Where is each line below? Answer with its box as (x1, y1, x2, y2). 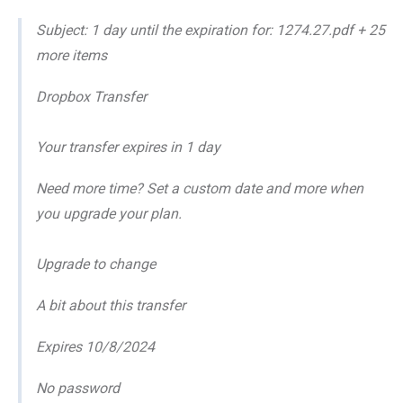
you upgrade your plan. (36, 204, 182, 222)
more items (36, 46, 107, 64)
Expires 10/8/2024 (36, 337, 155, 355)
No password (36, 379, 120, 397)
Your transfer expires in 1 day (36, 138, 220, 156)
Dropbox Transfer (36, 87, 147, 105)
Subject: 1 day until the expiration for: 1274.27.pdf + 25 (36, 21, 385, 39)
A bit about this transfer (36, 296, 185, 314)
